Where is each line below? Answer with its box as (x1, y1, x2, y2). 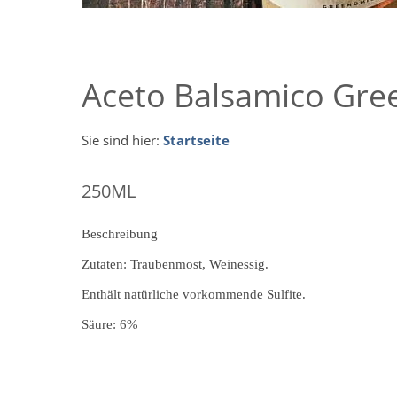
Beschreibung (82, 226, 158, 241)
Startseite (163, 130, 230, 149)
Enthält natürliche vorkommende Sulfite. (82, 286, 306, 301)
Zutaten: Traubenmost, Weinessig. (82, 256, 269, 271)
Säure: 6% (82, 316, 138, 331)
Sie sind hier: (82, 130, 163, 149)
